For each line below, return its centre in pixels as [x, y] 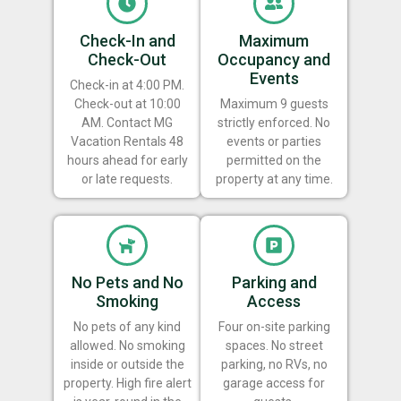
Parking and [274, 282]
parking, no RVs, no [274, 364]
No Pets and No [127, 282]
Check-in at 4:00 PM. [127, 85]
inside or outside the [127, 364]
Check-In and [127, 40]
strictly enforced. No [274, 122]
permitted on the [274, 160]
